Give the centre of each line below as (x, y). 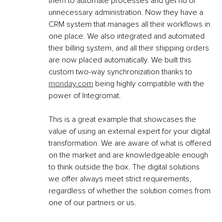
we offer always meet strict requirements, (121, 179)
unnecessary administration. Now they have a (127, 13)
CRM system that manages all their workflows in (130, 25)
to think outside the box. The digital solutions (125, 167)
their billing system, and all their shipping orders (130, 48)
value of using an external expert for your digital (130, 132)
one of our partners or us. (92, 203)
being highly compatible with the (150, 84)
